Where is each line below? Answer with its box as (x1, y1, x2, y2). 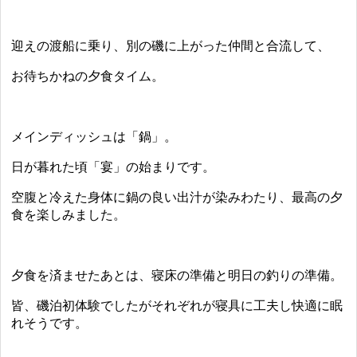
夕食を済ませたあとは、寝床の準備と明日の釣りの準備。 (11, 269, 343, 283)
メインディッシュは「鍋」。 (11, 130, 178, 144)
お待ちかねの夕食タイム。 (11, 69, 165, 84)
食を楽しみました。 (11, 208, 127, 222)
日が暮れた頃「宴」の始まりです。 (11, 160, 216, 175)
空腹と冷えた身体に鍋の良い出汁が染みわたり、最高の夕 (11, 190, 343, 205)
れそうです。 (11, 316, 88, 331)
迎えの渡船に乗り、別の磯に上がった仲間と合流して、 (11, 39, 331, 53)
